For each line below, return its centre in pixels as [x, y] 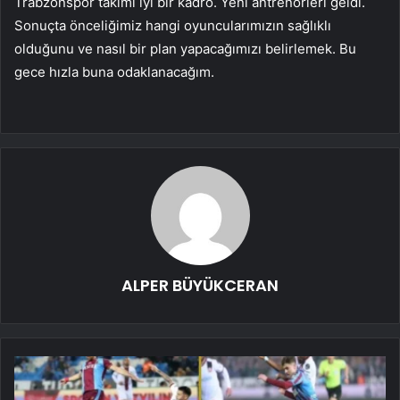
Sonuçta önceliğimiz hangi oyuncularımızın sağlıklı [173, 26]
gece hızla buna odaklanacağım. [114, 72]
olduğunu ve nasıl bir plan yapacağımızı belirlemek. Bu [185, 49]
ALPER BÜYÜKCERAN [200, 286]
